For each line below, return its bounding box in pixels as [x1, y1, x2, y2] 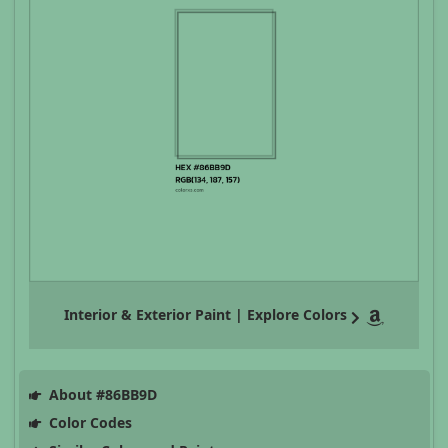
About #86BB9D [44, 385, 157, 405]
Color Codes [44, 413, 132, 433]
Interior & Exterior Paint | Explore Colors [64, 305, 347, 325]
